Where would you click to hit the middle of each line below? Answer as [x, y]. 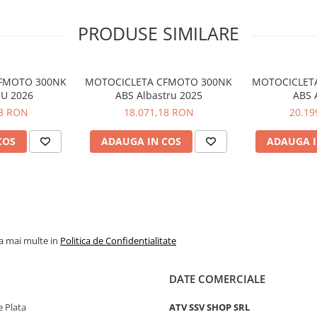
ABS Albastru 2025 [158, 95]
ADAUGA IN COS [141, 141]
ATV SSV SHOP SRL [209, 307]
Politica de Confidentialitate [118, 241]
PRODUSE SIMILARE [158, 33]
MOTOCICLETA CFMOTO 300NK [158, 82]
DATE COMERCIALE [217, 279]
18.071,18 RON [158, 112]
